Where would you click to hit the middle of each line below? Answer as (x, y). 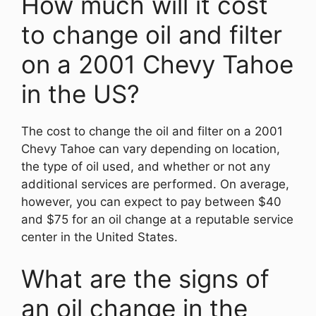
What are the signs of (145, 279)
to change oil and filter (152, 34)
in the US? (80, 93)
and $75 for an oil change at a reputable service (157, 219)
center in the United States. (99, 237)
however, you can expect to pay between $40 (151, 201)
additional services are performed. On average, (155, 184)
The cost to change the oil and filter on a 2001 (152, 131)
